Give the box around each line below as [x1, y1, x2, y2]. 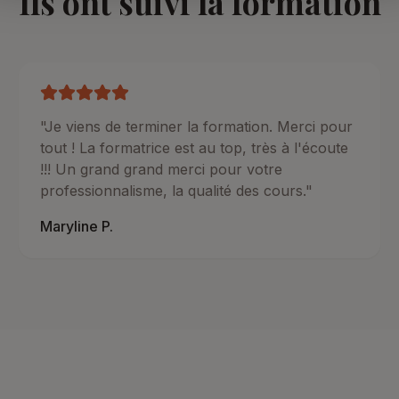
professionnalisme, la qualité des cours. [40, 182, 306, 199]
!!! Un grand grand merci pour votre [40, 160, 283, 178]
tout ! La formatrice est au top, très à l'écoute [40, 139, 349, 157]
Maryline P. [40, 217, 114, 235]
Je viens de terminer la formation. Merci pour [45, 118, 354, 135]
